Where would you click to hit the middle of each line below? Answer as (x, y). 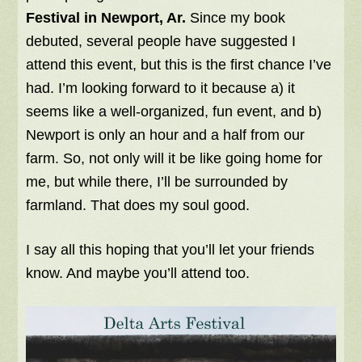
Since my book (236, 18)
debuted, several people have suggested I (161, 42)
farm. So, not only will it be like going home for (175, 159)
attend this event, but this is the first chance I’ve (179, 65)
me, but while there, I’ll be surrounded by (157, 182)
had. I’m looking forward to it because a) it (161, 88)
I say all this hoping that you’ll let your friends (170, 250)
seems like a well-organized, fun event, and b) (174, 112)
